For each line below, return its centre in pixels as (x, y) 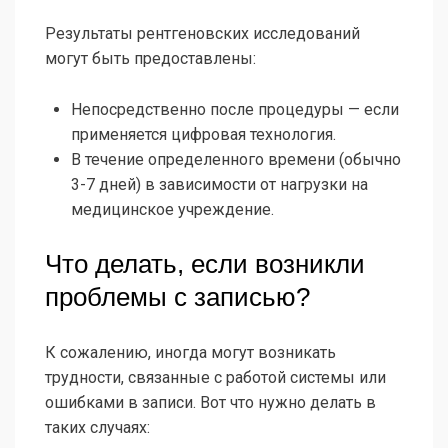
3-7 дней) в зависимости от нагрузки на (219, 185)
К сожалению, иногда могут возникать (190, 353)
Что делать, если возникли (205, 264)
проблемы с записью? (177, 297)
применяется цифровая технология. (203, 135)
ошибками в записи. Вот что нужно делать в (210, 403)
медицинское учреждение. (172, 210)
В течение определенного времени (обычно (236, 160)
